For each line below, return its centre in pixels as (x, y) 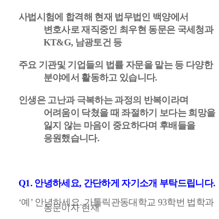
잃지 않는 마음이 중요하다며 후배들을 (119, 125)
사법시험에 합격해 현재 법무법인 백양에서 (104, 17)
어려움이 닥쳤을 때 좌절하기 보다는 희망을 (129, 112)
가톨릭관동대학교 (121, 202)
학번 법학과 (190, 202)
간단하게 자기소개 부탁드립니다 (148, 183)
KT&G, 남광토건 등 (83, 42)
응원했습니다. (71, 138)
